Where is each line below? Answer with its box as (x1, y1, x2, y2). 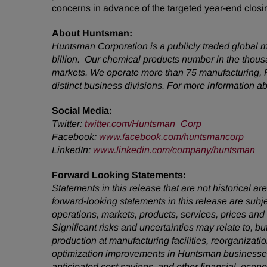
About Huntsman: (52, 28, 132, 38)
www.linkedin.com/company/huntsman (93, 145, 255, 155)
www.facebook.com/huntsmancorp (99, 132, 244, 142)
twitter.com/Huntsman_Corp (85, 119, 201, 129)
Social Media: (52, 105, 112, 116)
